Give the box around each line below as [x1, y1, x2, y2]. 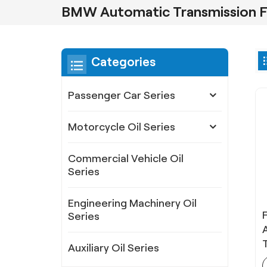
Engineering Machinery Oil [68, 197, 197, 210]
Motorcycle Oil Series [68, 121, 176, 133]
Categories [91, 55, 156, 69]
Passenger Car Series [68, 89, 176, 102]
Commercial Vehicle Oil [68, 153, 184, 165]
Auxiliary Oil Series [68, 242, 160, 254]
